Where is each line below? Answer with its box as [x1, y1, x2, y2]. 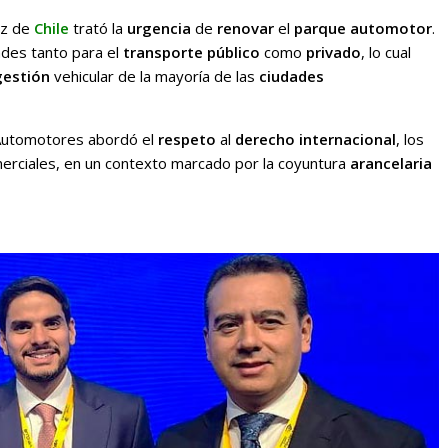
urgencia [127, 17, 195, 38]
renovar [213, 17, 278, 38]
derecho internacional [235, 128, 396, 149]
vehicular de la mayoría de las [50, 65, 259, 86]
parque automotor [290, 17, 432, 38]
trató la [73, 17, 127, 38]
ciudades [259, 65, 324, 86]
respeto [158, 128, 216, 149]
